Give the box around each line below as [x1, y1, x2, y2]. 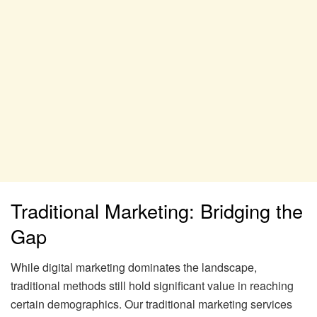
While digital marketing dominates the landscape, [11, 259, 257, 276]
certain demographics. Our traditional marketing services [11, 296, 292, 313]
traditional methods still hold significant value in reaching [11, 277, 294, 294]
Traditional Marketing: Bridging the [11, 196, 303, 224]
